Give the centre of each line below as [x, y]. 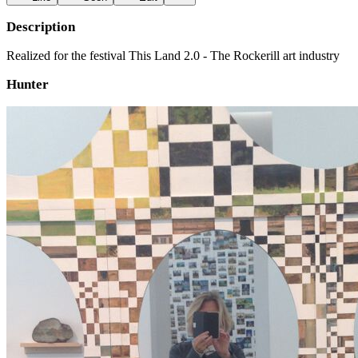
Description [41, 27]
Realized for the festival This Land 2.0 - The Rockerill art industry [173, 56]
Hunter [28, 84]
